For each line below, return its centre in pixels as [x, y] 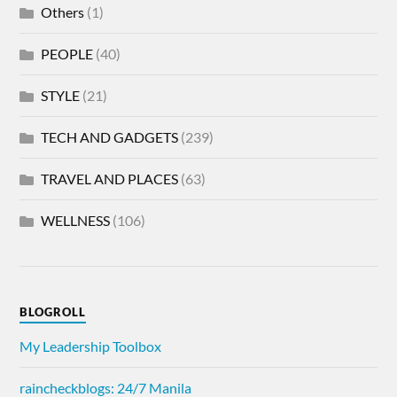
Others [63, 12]
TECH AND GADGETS [110, 136]
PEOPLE [67, 53]
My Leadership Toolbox [91, 346]
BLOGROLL [53, 311]
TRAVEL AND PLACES [110, 178]
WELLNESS [76, 220]
